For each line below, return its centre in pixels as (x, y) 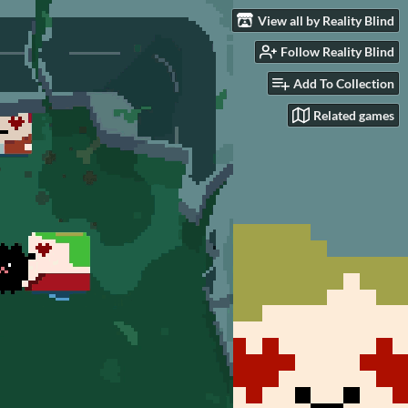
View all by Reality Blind (326, 20)
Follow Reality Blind (337, 52)
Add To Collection (344, 84)
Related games (354, 115)
